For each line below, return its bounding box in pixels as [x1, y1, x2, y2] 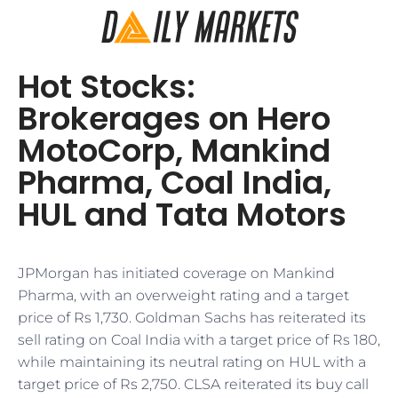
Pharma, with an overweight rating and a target [18, 287, 349, 304]
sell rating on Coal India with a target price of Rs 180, [18, 331, 380, 348]
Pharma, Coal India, [18, 160, 331, 205]
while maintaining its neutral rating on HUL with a [18, 354, 366, 370]
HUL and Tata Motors [18, 192, 346, 237]
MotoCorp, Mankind [18, 128, 330, 173]
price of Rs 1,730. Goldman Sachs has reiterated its [18, 309, 366, 326]
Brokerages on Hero [18, 96, 330, 141]
